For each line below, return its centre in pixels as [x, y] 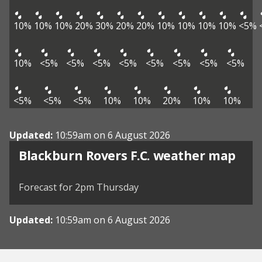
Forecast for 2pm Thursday [79, 187]
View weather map [84, 147]
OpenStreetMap [216, 170]
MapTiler [166, 170]
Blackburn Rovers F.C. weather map [127, 156]
